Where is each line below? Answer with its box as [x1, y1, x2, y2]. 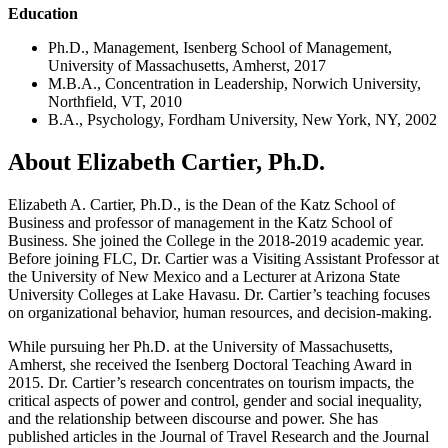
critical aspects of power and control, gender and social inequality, [8, 391, 422, 409]
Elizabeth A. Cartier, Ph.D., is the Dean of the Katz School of [8, 195, 395, 213]
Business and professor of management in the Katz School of [8, 213, 392, 231]
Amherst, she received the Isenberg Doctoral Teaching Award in [8, 355, 412, 373]
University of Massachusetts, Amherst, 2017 [48, 56, 326, 74]
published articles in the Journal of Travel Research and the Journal [8, 427, 429, 445]
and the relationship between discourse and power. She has [8, 409, 378, 427]
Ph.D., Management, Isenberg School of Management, [48, 38, 392, 56]
